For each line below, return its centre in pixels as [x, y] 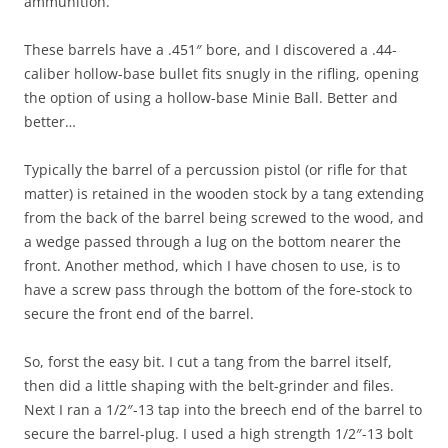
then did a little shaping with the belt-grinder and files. [209, 385]
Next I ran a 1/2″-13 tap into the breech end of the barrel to [223, 409]
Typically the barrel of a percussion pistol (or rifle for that [215, 169]
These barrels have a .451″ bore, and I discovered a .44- [210, 49]
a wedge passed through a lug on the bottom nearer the [212, 241]
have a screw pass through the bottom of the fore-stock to [218, 289]
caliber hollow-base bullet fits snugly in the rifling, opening [221, 73]
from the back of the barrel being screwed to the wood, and [224, 217]
